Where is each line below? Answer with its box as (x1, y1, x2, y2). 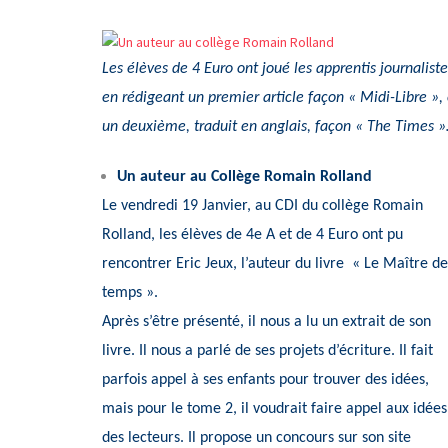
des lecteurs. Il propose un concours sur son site (102, 429, 411, 446)
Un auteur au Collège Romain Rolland (117, 168, 372, 185)
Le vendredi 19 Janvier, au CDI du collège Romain (102, 197, 423, 214)
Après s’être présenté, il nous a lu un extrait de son (102, 313, 431, 330)
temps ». (102, 284, 158, 301)
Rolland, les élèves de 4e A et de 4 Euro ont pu (102, 226, 403, 243)
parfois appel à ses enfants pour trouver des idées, (102, 371, 429, 388)
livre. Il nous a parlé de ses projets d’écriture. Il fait (102, 342, 433, 359)
